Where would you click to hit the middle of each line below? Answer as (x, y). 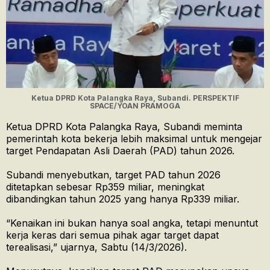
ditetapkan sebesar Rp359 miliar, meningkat (105, 187)
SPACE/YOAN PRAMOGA (135, 106)
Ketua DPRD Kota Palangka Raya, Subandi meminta (124, 127)
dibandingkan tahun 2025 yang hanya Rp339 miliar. (123, 199)
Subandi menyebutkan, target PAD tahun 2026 (113, 175)
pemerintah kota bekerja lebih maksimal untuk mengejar (134, 139)
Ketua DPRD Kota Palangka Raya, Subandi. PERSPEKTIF (135, 98)
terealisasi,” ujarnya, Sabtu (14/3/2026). (96, 247)
